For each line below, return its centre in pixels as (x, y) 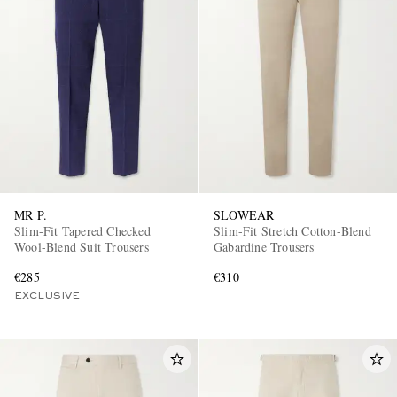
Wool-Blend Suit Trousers (82, 247)
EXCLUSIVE (47, 296)
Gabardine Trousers (264, 247)
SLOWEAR (244, 215)
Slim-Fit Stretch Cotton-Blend (292, 231)
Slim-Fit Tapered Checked (82, 231)
